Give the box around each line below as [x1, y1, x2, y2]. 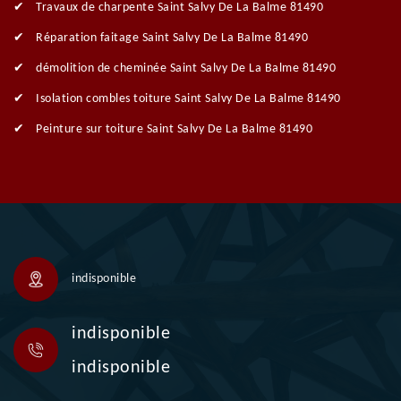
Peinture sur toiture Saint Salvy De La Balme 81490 [36, 123, 312, 137]
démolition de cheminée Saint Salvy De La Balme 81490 [36, 62, 336, 76]
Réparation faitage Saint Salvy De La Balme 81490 [36, 31, 308, 46]
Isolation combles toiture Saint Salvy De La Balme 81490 [36, 92, 341, 107]
